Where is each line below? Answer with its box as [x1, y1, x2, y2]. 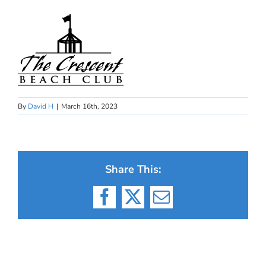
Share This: [105, 162, 161, 176]
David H [28, 102, 53, 111]
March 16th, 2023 [61, 102, 118, 111]
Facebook [103, 195, 168, 213]
